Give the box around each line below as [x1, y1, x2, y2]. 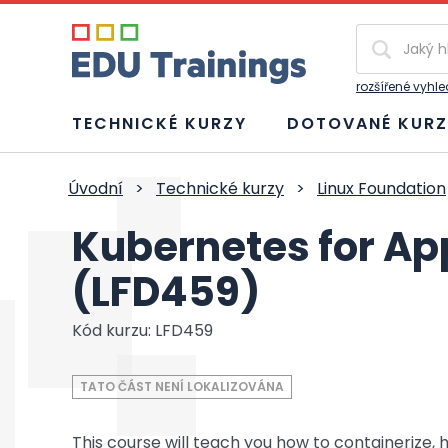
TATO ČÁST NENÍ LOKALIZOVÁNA [80, 378, 284, 395]
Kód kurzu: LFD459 [72, 319, 213, 342]
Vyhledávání [355, 23, 446, 43]
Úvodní [68, 177, 123, 200]
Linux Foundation [317, 177, 446, 200]
